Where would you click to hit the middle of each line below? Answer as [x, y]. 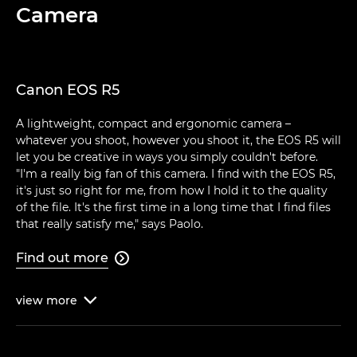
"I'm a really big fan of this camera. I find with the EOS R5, [176, 173]
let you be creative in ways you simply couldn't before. [167, 157]
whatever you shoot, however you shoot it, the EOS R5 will [178, 140]
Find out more [62, 257]
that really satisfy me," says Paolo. [110, 224]
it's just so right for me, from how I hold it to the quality [172, 190]
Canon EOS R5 [68, 90]
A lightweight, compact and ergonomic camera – [153, 123]
